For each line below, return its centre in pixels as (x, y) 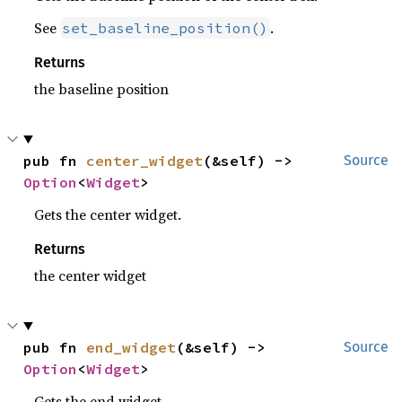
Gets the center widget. (108, 214)
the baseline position (102, 88)
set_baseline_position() (166, 27)
